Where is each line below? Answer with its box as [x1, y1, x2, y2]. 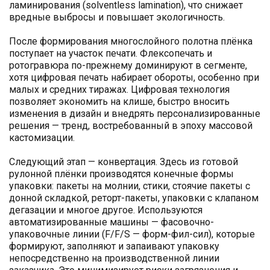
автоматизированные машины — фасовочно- [9, 216, 214, 228]
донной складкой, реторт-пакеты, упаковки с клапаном [9, 192, 259, 204]
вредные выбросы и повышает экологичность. [9, 11, 225, 24]
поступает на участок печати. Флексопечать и [9, 48, 212, 60]
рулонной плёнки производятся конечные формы [9, 168, 234, 180]
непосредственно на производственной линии [9, 253, 219, 265]
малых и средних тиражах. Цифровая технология [9, 84, 230, 96]
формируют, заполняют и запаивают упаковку [9, 240, 219, 253]
